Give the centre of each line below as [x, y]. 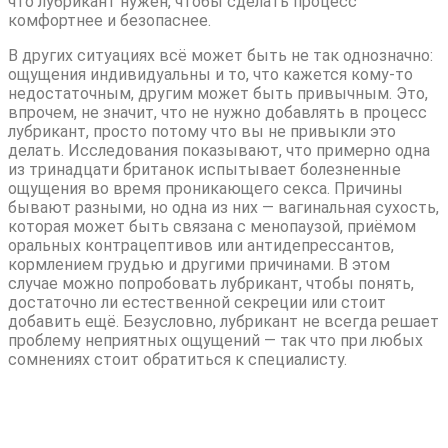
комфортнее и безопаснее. [109, 20]
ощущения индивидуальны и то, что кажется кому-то [210, 74]
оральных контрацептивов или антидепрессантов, [201, 245]
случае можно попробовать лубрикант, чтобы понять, [211, 283]
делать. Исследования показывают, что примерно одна [219, 150]
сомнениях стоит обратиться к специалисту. [177, 359]
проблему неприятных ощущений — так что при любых [215, 340]
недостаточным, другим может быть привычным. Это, [218, 93]
